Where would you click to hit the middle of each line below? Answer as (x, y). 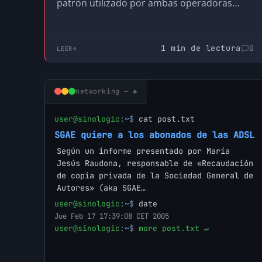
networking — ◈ (107, 91)
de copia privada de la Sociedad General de (155, 176)
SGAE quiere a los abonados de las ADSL (154, 135)
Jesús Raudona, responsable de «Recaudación (155, 163)
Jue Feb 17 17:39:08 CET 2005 (112, 216)
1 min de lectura (201, 48)
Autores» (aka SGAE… (101, 188)
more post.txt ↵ (174, 229)
